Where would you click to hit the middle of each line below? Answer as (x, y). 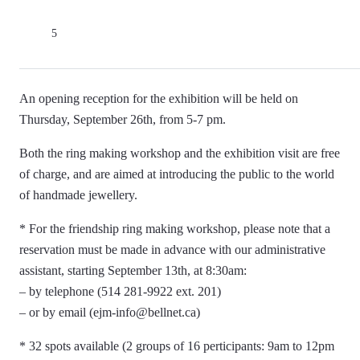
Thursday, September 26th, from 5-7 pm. (123, 119)
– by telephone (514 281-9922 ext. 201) (120, 291)
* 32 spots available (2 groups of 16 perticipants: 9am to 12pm (177, 346)
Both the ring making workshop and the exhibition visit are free (180, 153)
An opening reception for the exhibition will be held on (159, 98)
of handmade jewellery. (78, 195)
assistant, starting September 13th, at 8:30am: (133, 270)
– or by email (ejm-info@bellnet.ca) (110, 312)
